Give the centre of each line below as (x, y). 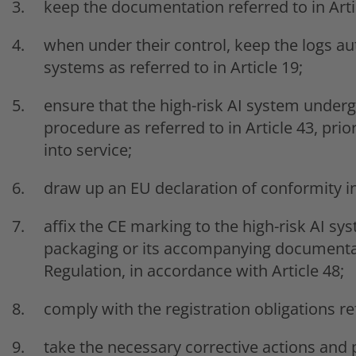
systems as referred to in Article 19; (173, 67)
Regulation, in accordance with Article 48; (194, 271)
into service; (88, 150)
